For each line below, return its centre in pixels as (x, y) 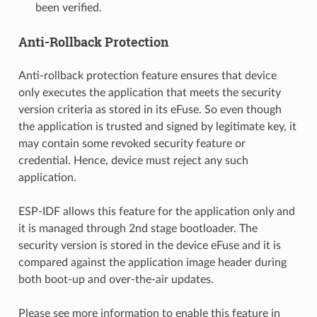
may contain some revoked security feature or (132, 143)
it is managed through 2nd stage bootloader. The (138, 228)
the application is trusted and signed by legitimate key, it (157, 126)
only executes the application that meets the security (149, 92)
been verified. (68, 7)
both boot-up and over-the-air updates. (116, 279)
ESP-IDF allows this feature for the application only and (156, 211)
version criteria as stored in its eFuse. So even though (150, 109)
